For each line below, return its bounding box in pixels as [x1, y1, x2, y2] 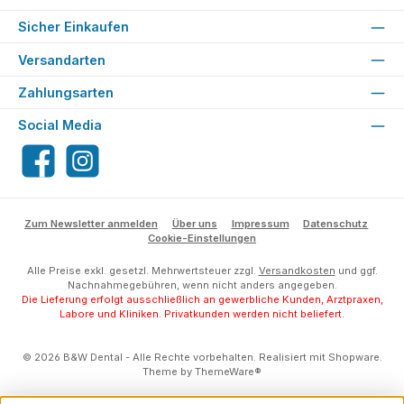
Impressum [231, 217, 289, 231]
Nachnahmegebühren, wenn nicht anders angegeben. [67, 279, 337, 292]
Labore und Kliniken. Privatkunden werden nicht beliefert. [60, 308, 344, 321]
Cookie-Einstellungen [148, 232, 256, 245]
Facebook [17, 161, 73, 176]
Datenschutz [303, 217, 369, 231]
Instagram [61, 161, 116, 176]
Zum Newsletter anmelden [23, 217, 158, 231]
